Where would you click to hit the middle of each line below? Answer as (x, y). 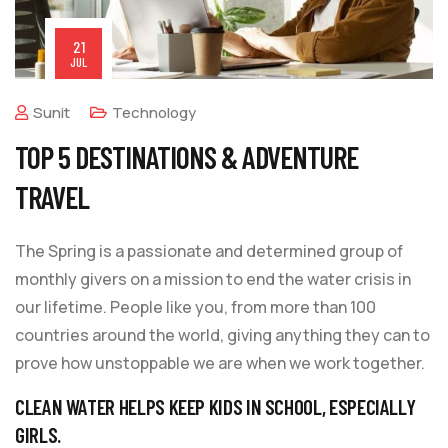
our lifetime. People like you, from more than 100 (195, 307)
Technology (154, 113)
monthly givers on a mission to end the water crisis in (213, 279)
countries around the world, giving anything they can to (222, 335)
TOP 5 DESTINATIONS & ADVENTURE (186, 157)
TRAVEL (52, 197)
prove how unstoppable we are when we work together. (220, 363)
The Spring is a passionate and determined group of (209, 251)
